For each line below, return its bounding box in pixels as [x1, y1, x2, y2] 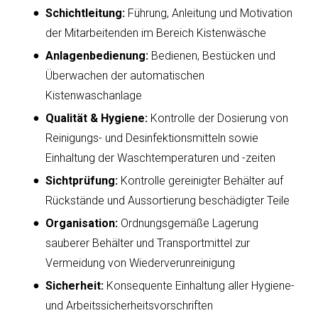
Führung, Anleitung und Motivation [125, 6, 292, 21]
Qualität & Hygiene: [45, 111, 148, 126]
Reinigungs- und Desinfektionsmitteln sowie [45, 131, 258, 146]
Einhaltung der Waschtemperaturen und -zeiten [45, 151, 275, 165]
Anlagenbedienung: [45, 49, 148, 63]
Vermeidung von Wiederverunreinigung [45, 256, 235, 270]
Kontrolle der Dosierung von [148, 111, 288, 126]
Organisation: [45, 216, 118, 231]
